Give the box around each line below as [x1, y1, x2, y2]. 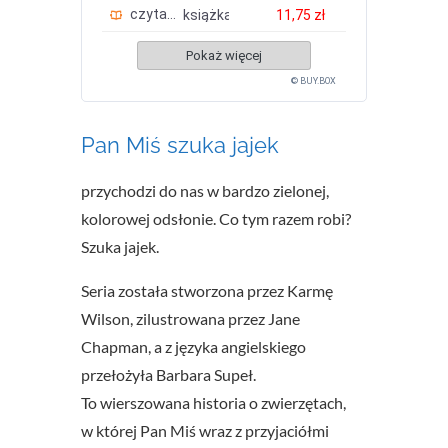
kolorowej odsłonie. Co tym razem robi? [80, 208, 351, 228]
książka [182, 7, 235, 24]
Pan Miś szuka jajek [80, 132, 279, 159]
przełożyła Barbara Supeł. [80, 364, 256, 384]
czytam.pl [129, 6, 167, 23]
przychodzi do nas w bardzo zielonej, [80, 180, 329, 200]
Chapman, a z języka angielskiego [80, 336, 306, 356]
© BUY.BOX [291, 76, 337, 87]
